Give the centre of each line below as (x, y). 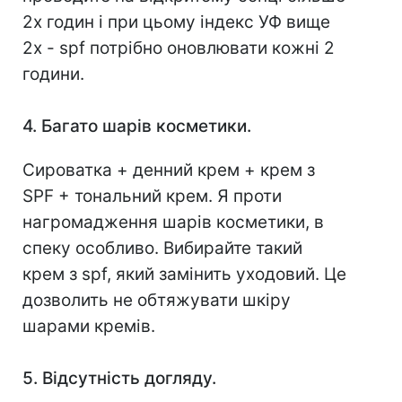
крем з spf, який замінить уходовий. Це (184, 275)
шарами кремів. (89, 327)
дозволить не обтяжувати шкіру (157, 301)
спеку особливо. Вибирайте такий (162, 249)
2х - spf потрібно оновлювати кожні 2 (179, 48)
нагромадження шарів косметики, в (173, 223)
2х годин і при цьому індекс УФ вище (176, 22)
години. (53, 74)
